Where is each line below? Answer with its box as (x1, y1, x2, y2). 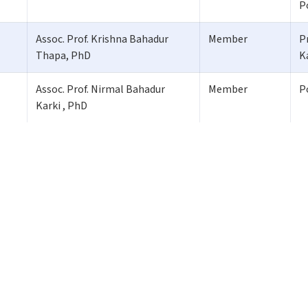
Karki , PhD (36, 98, 87, 113)
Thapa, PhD (36, 47, 91, 63)
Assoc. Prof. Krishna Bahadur (36, 31, 168, 47)
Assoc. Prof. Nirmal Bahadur (36, 81, 165, 97)
